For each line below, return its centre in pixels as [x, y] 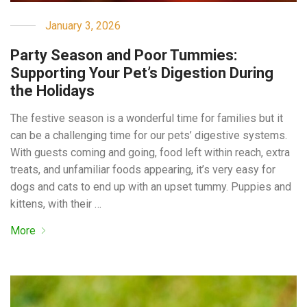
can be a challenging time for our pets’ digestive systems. [149, 135]
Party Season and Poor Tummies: [124, 55]
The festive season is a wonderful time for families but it [147, 118]
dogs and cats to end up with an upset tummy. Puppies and [151, 186]
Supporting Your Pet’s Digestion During [142, 73]
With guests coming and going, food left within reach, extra [150, 152]
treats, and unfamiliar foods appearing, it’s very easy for [143, 169]
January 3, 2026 [83, 25]
